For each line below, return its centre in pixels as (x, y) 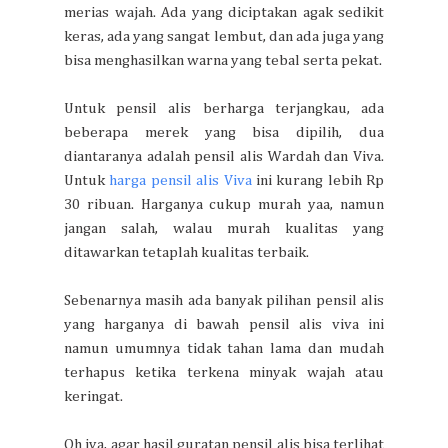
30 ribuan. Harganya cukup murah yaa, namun (224, 204)
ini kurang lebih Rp (317, 180)
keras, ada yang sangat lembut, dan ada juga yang (224, 36)
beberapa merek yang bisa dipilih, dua (224, 132)
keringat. (93, 396)
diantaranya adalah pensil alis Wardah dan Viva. (224, 156)
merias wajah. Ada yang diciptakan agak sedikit (224, 12)
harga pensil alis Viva (180, 180)
